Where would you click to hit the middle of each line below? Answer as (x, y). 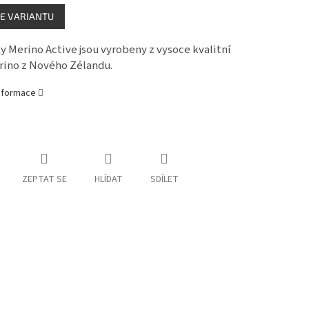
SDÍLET (164, 180)
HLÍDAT (108, 180)
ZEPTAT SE (44, 180)
